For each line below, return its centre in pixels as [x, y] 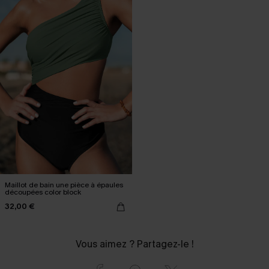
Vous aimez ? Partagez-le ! [134, 244]
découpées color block [43, 192]
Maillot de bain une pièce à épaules [64, 185]
